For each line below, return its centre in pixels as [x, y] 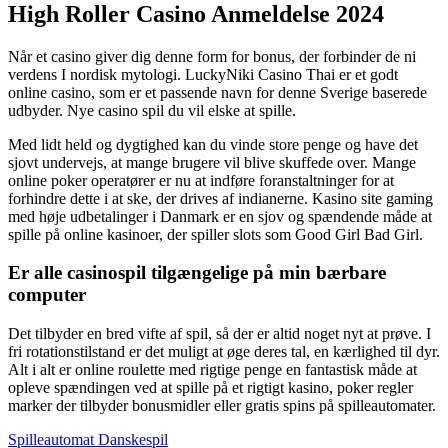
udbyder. [37, 110]
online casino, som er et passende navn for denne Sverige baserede [217, 92]
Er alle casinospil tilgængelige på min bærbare [197, 273]
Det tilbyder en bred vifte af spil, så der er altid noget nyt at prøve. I [219, 333]
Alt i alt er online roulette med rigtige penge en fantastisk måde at [212, 369]
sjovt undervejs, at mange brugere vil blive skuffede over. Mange [212, 162]
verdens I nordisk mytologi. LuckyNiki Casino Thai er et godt [203, 74]
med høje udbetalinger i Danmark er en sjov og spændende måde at [220, 216]
